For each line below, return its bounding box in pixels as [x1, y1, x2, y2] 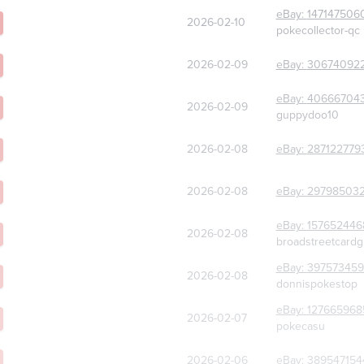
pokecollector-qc [275, 22, 360, 40]
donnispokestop [275, 275, 357, 293]
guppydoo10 [275, 106, 339, 124]
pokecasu [275, 318, 325, 336]
